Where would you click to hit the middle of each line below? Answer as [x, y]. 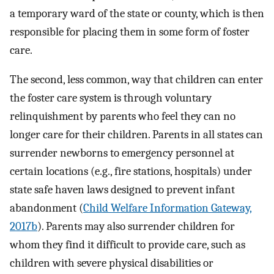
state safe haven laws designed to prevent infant [122, 190]
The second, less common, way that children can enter [136, 80]
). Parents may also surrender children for [136, 227]
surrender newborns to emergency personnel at [122, 153]
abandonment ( [46, 208]
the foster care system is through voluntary [111, 98]
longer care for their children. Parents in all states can [136, 135]
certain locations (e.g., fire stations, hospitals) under [131, 172]
